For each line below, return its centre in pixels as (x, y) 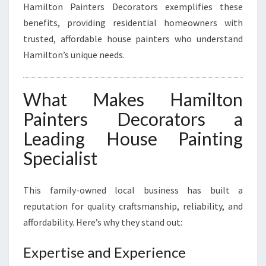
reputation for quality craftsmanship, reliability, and (133, 206)
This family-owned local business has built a (133, 190)
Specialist (60, 158)
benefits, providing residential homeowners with (133, 23)
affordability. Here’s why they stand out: (103, 222)
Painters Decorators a (133, 119)
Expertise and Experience (104, 252)
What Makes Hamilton (133, 99)
